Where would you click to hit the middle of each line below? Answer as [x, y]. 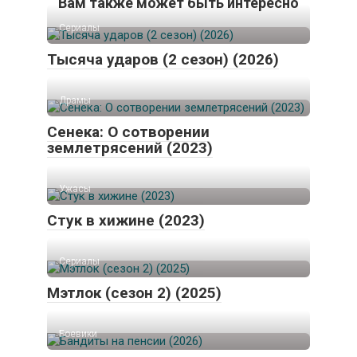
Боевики [78, 334]
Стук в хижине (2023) [126, 221]
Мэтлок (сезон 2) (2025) [134, 293]
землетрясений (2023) [130, 148]
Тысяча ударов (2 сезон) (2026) [163, 60]
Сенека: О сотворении [128, 132]
